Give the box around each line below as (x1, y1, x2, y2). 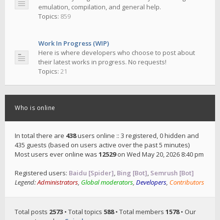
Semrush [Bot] (150, 168, 194, 177)
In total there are (15, 131, 66, 140)
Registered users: (15, 168, 69, 177)
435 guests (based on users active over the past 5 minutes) (15, 140, 190, 149)
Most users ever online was (15, 150, 99, 159)
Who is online (15, 104, 55, 112)
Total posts (15, 207, 49, 216)
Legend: (15, 178, 37, 187)
